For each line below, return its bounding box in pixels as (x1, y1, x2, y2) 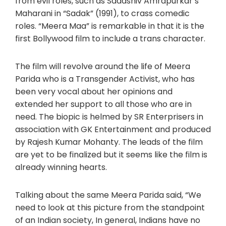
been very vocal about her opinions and (15, 85, 173, 97)
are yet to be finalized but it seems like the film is (15, 148, 207, 160)
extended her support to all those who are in (15, 98, 192, 110)
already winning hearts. (15, 161, 107, 173)
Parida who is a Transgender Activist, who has (15, 73, 195, 85)
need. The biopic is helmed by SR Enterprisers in (15, 110, 203, 123)
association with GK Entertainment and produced (15, 123, 211, 135)
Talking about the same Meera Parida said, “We (15, 189, 201, 201)
